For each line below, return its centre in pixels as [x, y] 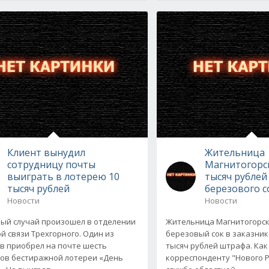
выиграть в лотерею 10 [63, 176]
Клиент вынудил [46, 152]
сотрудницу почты [51, 164]
